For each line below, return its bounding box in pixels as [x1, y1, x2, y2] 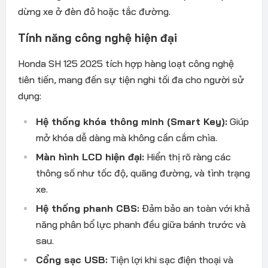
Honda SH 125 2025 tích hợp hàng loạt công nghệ [17, 57, 234, 69]
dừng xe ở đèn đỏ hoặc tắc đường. [17, 5, 170, 17]
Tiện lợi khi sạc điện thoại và [107, 253, 233, 266]
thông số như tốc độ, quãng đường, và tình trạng [35, 166, 250, 179]
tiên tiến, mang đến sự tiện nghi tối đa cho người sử [17, 73, 244, 86]
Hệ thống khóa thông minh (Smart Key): [35, 115, 227, 127]
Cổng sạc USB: [35, 253, 108, 266]
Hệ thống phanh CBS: [35, 202, 139, 214]
